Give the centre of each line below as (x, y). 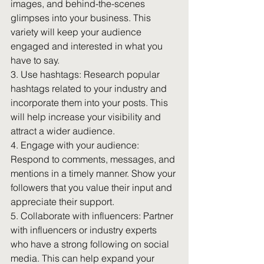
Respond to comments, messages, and (94, 159)
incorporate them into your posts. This (90, 103)
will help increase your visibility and (87, 117)
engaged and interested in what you (88, 46)
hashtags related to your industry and (90, 88)
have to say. (35, 60)
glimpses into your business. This (82, 18)
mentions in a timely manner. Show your (94, 173)
